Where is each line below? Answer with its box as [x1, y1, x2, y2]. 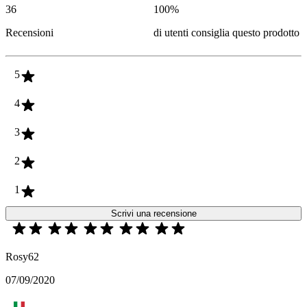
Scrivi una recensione [110, 208, 197, 219]
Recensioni [5, 27, 53, 39]
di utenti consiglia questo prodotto [153, 27, 299, 39]
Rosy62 [5, 251, 39, 263]
